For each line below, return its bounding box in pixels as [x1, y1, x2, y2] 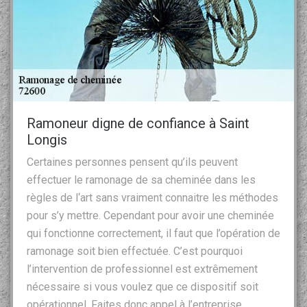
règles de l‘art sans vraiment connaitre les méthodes [27, 191, 278, 204]
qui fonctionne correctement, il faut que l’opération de [27, 226, 280, 240]
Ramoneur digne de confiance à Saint [27, 114, 249, 132]
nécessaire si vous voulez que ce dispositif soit [27, 280, 258, 293]
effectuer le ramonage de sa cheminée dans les [27, 173, 256, 186]
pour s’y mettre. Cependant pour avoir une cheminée [27, 208, 274, 222]
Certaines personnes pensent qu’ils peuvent [27, 155, 238, 169]
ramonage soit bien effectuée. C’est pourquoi [27, 244, 243, 258]
